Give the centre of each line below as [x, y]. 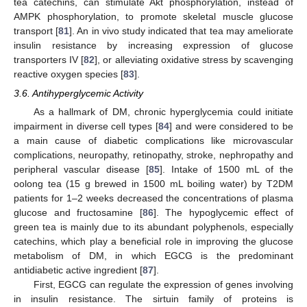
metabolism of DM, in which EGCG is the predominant [153, 256]
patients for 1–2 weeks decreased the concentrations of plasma [153, 198]
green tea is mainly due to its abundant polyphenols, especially [153, 227]
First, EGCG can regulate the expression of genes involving [163, 285]
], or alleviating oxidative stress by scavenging [194, 60]
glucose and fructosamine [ [78, 213]
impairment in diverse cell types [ [86, 126]
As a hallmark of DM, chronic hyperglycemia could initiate [163, 112]
